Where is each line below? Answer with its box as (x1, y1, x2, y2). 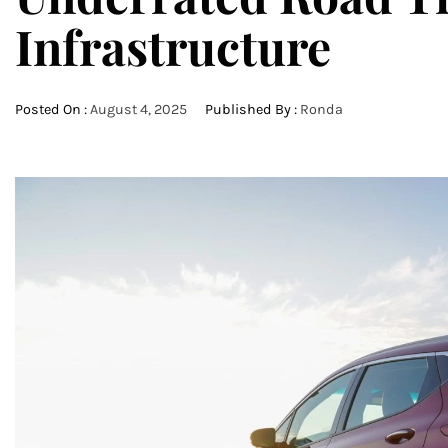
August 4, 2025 (90, 101, 187, 118)
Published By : (202, 101, 300, 118)
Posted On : (15, 101, 90, 118)
